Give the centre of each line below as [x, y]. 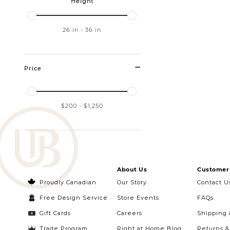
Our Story [132, 182]
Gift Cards [55, 213]
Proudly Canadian [68, 182]
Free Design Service [74, 197]
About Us [132, 169]
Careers [130, 213]
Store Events [138, 198]
